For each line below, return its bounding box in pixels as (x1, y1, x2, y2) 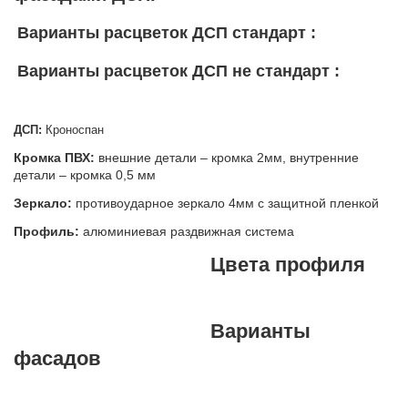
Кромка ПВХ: (14, 150, 95, 166)
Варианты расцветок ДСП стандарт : (17, 24, 316, 43)
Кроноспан (42, 123, 104, 138)
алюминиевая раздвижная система (79, 224, 294, 240)
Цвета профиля (210, 253, 365, 277)
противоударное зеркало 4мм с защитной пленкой (72, 196, 379, 211)
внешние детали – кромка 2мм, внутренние (95, 150, 359, 166)
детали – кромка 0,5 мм (14, 168, 156, 183)
